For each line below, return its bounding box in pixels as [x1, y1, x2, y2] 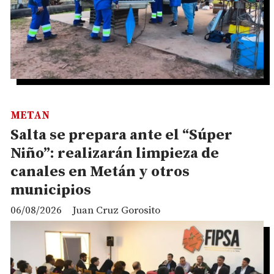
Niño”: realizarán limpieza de [10, 144, 219, 163]
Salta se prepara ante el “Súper [10, 125, 232, 144]
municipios [10, 180, 91, 199]
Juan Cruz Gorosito [72, 204, 160, 218]
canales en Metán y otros [10, 162, 190, 181]
